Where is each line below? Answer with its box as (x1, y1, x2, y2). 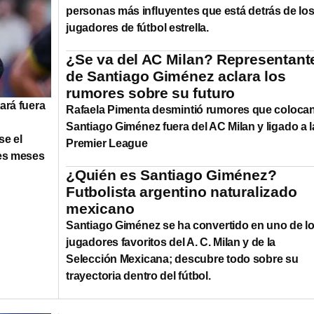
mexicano (66, 200, 135, 217)
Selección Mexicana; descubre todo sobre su (66, 252, 299, 265)
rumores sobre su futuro (66, 84, 235, 101)
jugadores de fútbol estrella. (66, 21, 210, 34)
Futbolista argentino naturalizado (66, 183, 297, 200)
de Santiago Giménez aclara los (66, 67, 286, 84)
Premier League (66, 137, 148, 149)
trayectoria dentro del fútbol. (66, 269, 211, 282)
